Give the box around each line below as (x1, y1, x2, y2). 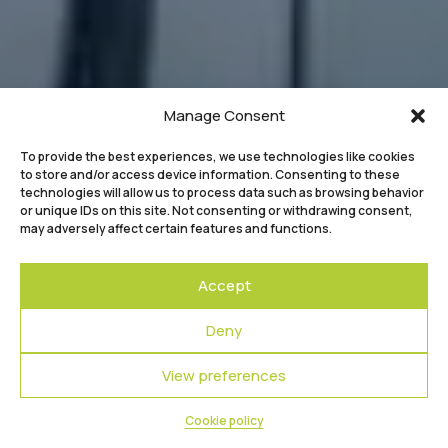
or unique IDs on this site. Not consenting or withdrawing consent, (20, 202, 413, 219)
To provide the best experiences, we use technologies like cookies (20, 148, 415, 165)
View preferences (162, 364, 286, 386)
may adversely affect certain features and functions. (20, 220, 332, 237)
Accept (197, 274, 251, 296)
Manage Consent (163, 105, 285, 126)
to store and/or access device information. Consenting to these (20, 166, 400, 183)
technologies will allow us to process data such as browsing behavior (20, 184, 424, 201)
